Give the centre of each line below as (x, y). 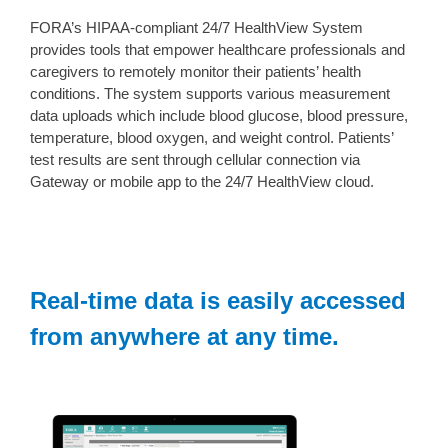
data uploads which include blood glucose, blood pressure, (219, 116)
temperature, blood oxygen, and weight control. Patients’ (211, 138)
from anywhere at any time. (184, 337)
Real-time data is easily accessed (218, 301)
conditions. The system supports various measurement (210, 94)
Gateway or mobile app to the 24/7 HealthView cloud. (202, 182)
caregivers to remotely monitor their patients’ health (195, 72)
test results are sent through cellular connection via (195, 160)
